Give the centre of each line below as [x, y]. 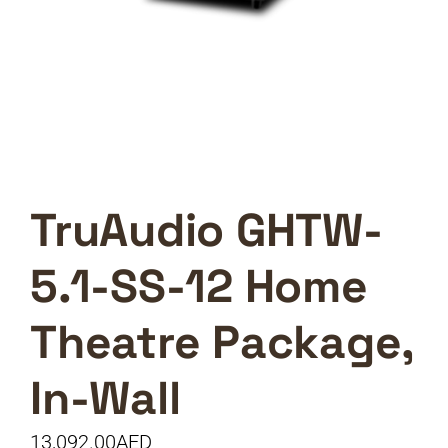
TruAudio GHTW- [206, 230]
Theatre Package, [222, 342]
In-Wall [105, 398]
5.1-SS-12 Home [199, 286]
